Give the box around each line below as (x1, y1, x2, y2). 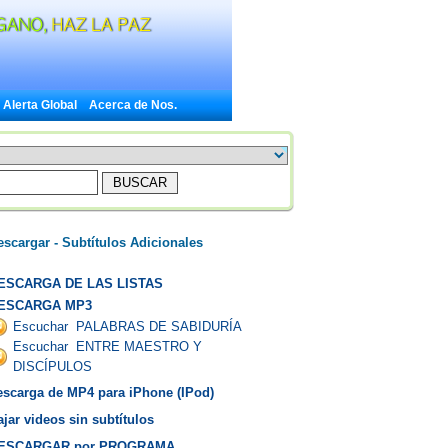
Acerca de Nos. (89, 98, 177, 112)
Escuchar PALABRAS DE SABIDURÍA (12, 319, 242, 334)
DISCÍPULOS (12, 359, 92, 374)
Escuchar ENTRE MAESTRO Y (12, 339, 202, 354)
